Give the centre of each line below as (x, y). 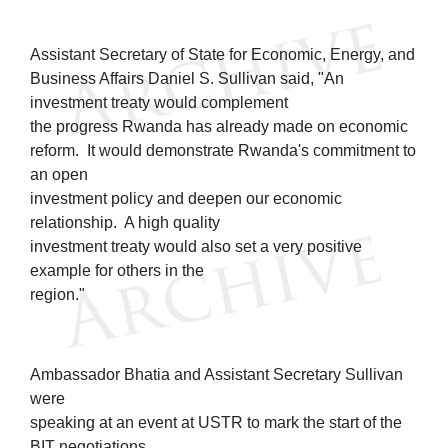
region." (63, 294)
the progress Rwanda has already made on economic (219, 126)
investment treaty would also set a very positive (196, 246)
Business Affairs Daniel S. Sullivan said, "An (187, 78)
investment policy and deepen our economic (186, 198)
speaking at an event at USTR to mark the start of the (216, 422)
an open (59, 174)
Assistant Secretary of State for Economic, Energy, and (222, 54)
